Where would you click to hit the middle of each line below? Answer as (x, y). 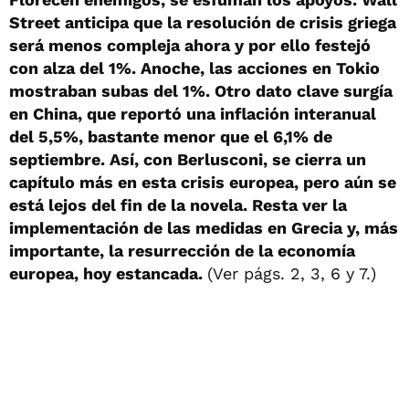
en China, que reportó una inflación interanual (193, 114)
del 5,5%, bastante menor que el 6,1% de (171, 136)
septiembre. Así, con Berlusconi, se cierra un (188, 159)
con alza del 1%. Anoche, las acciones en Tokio (194, 68)
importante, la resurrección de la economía (182, 251)
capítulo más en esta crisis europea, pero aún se (203, 182)
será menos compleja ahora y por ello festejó (190, 45)
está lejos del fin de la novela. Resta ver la (178, 205)
